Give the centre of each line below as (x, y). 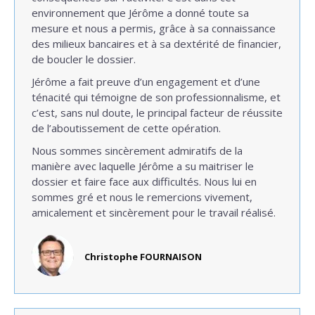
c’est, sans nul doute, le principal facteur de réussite (157, 112)
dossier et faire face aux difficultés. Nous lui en (144, 181)
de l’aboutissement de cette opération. (126, 128)
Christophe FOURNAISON (143, 257)
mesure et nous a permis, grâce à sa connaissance (154, 28)
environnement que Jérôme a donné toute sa (140, 13)
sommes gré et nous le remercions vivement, (142, 197)
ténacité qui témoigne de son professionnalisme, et (156, 97)
